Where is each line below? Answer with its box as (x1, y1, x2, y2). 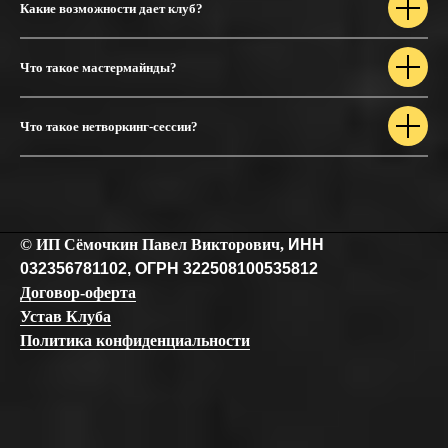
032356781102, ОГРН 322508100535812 (20, 259, 318, 277)
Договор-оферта (20, 283, 136, 301)
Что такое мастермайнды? (20, 59, 177, 75)
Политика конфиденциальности (20, 331, 250, 349)
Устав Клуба (20, 307, 111, 325)
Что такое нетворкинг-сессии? (20, 118, 198, 134)
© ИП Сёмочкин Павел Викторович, (20, 235, 288, 253)
